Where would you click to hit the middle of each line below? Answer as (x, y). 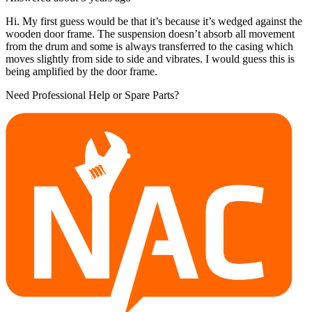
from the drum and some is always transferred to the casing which (149, 46)
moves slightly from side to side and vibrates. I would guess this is (150, 58)
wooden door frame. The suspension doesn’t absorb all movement (150, 33)
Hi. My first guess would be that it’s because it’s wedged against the (154, 21)
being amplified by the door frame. (81, 71)
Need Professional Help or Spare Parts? (92, 95)
